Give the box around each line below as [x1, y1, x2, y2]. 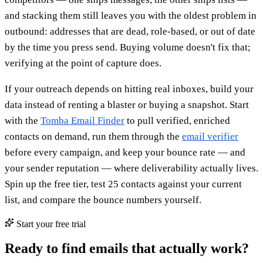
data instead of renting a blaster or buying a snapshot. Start [5, 99, 249, 110]
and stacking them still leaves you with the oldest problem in [5, 9, 257, 21]
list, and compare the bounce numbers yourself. [5, 194, 201, 205]
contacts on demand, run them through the [5, 130, 182, 142]
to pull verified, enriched [124, 114, 230, 126]
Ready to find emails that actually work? [5, 241, 249, 257]
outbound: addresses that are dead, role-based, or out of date [5, 25, 255, 37]
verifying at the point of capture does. [5, 57, 161, 69]
